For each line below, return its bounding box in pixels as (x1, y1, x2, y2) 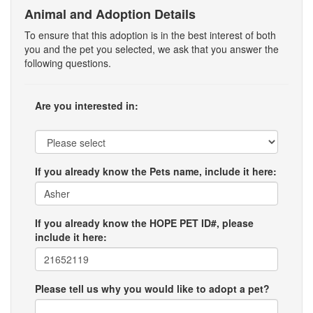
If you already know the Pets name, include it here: (35, 164, 277, 178)
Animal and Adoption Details (24, 5, 196, 23)
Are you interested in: (35, 99, 138, 112)
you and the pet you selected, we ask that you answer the (24, 42, 279, 56)
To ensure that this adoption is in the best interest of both (24, 28, 276, 42)
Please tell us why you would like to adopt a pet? (35, 282, 270, 296)
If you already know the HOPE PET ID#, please (35, 216, 254, 230)
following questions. (24, 56, 111, 70)
